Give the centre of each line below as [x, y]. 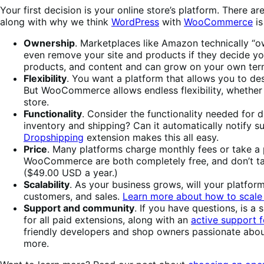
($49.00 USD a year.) [71, 172]
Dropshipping [54, 137]
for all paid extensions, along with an [107, 220]
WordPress [135, 22]
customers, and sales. [73, 196]
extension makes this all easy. [153, 137]
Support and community [79, 208]
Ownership [49, 43]
